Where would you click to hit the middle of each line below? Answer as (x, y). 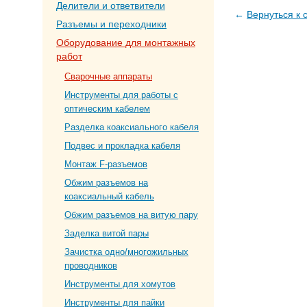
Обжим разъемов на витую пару (131, 215)
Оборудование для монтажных (126, 42)
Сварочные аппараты (108, 76)
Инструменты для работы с (121, 95)
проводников (91, 266)
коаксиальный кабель (109, 196)
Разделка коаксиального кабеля (132, 127)
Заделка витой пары (107, 233)
